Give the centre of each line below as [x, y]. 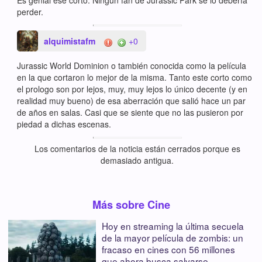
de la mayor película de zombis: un [173, 238]
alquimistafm [70, 41]
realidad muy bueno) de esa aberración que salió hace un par [132, 101]
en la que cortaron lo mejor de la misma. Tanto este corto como [135, 77]
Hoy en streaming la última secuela [173, 226]
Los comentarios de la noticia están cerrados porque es [137, 149]
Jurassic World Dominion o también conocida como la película [132, 66]
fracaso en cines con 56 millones [168, 249]
